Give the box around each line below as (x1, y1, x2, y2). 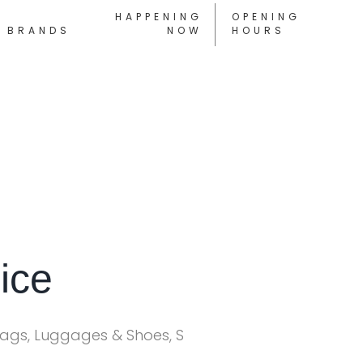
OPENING (232, 9, 301, 23)
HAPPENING (115, 9, 203, 23)
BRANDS (6, 23, 70, 37)
